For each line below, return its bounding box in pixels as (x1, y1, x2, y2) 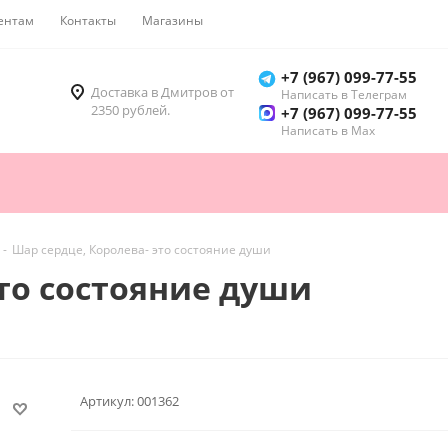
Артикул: (80, 391, 134, 410)
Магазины (142, 12, 203, 29)
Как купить (229, 12, 292, 29)
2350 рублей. (91, 101, 170, 120)
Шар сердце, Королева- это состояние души (12, 241, 271, 259)
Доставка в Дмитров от (91, 83, 234, 102)
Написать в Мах (281, 122, 375, 140)
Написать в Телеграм (281, 86, 407, 104)
